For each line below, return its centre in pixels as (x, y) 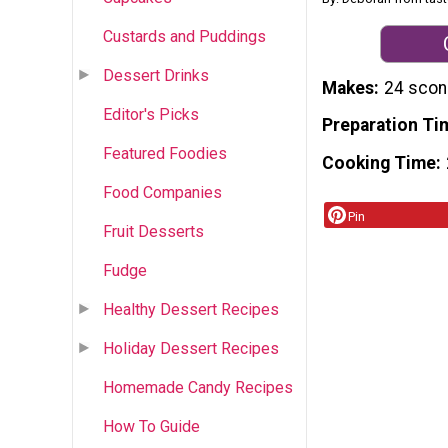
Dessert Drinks (156, 75)
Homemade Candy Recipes (198, 387)
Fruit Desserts (153, 231)
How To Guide (151, 426)
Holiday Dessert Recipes (191, 348)
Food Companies (162, 192)
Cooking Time (379, 163)
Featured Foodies (165, 153)
